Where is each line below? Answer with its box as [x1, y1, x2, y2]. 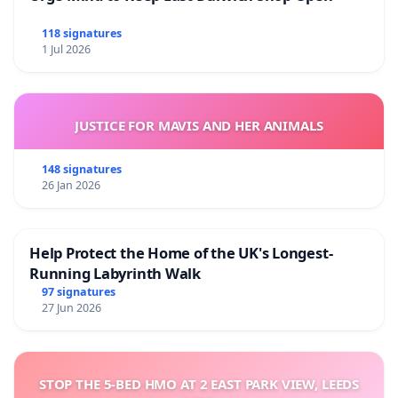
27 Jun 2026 [41, 300, 101, 316]
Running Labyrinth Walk [29, 263, 201, 284]
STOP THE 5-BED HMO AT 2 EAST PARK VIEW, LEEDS [38, 375, 360, 394]
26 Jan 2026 [41, 178, 100, 194]
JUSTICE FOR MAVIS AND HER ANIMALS [75, 116, 323, 135]
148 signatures [41, 162, 122, 178]
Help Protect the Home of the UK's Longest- [29, 243, 333, 264]
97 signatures [41, 284, 115, 300]
